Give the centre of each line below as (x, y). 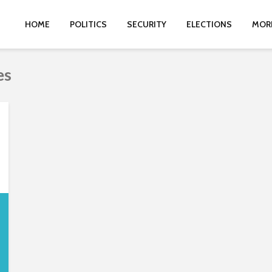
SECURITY (147, 24)
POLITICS (88, 24)
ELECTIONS (209, 24)
